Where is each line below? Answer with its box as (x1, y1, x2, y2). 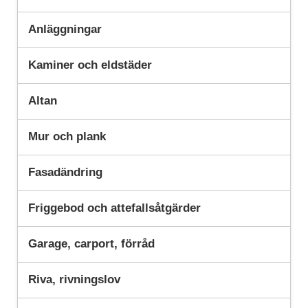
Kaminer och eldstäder (27, 58, 152, 72)
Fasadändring (27, 166, 102, 179)
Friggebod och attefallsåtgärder (27, 201, 201, 215)
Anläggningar (27, 23, 102, 36)
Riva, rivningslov (27, 273, 120, 287)
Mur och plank (27, 130, 106, 144)
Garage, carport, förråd (27, 237, 155, 251)
